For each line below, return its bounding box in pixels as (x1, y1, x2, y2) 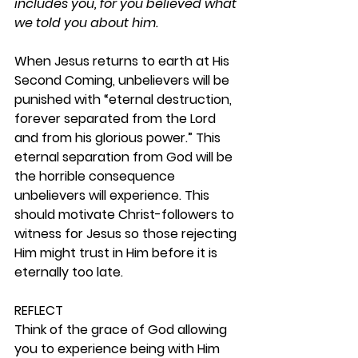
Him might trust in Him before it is (14, 244, 221, 262)
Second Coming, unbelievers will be (14, 71, 233, 89)
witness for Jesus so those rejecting (14, 225, 240, 243)
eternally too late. (14, 263, 129, 281)
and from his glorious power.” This (14, 129, 224, 147)
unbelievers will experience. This (14, 186, 213, 205)
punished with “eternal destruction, (14, 90, 235, 109)
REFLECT (14, 301, 63, 320)
